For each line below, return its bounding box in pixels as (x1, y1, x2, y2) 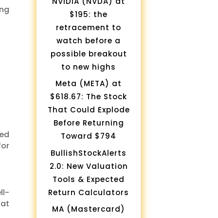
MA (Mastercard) (52, 204, 126, 215)
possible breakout (50, 48, 127, 59)
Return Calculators (48, 187, 129, 198)
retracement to (56, 22, 122, 33)
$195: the (70, 9, 108, 19)
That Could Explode (47, 105, 130, 115)
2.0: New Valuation (49, 161, 128, 171)
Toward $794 (61, 131, 117, 142)
